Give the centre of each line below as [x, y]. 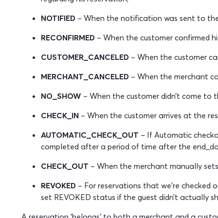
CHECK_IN [60, 115]
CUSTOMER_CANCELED [85, 57]
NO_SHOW [61, 96]
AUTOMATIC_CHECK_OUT [90, 135]
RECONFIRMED [68, 37]
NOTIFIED [58, 18]
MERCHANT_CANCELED [85, 76]
